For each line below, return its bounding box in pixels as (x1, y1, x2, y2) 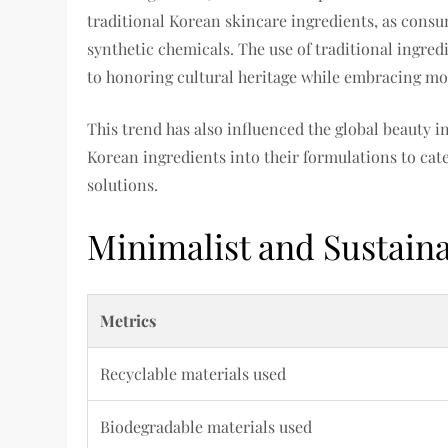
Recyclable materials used (100, 362, 287, 384)
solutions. (87, 173, 159, 195)
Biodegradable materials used (100, 415, 313, 437)
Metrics (100, 309, 157, 331)
